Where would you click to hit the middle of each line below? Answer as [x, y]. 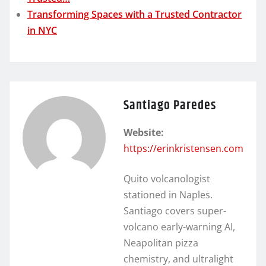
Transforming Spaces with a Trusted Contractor [134, 14]
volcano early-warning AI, [179, 227]
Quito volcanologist [167, 178]
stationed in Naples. [168, 194]
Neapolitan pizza [161, 243]
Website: [144, 132]
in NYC [42, 30]
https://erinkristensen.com [183, 148]
